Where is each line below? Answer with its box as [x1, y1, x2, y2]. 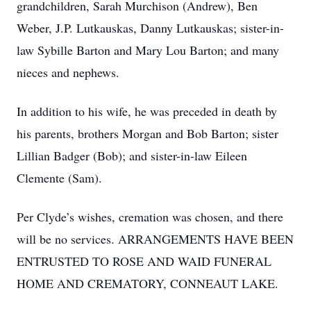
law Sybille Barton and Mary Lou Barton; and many [17, 42, 279, 58]
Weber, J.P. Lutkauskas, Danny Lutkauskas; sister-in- [17, 19, 284, 36]
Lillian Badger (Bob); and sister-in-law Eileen [17, 147, 247, 164]
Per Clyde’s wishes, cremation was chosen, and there [17, 208, 283, 225]
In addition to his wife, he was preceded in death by [17, 103, 277, 119]
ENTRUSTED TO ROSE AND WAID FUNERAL [17, 253, 271, 269]
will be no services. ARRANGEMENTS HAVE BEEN [17, 230, 294, 247]
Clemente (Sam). [17, 169, 102, 186]
